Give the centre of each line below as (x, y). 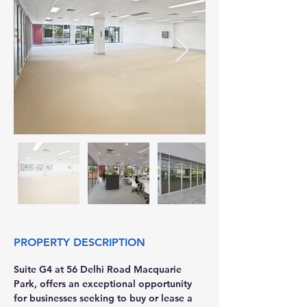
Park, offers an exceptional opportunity (104, 284)
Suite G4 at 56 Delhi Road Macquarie (99, 269)
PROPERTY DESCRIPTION (79, 242)
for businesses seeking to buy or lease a (105, 298)
